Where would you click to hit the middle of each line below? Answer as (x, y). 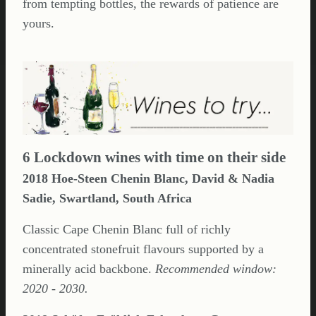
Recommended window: (216, 268)
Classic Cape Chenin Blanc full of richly (127, 229)
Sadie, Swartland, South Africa (107, 198)
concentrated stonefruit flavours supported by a (143, 249)
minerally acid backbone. (89, 268)
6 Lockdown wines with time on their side (154, 157)
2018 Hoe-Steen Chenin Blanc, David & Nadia (148, 178)
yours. (38, 24)
